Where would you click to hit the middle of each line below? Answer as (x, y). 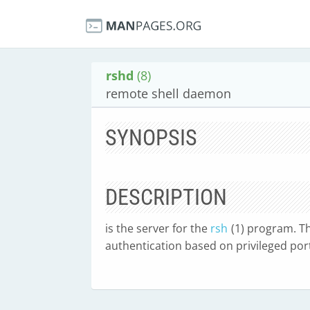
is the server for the (158, 228)
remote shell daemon (168, 93)
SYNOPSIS (151, 138)
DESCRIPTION (166, 197)
